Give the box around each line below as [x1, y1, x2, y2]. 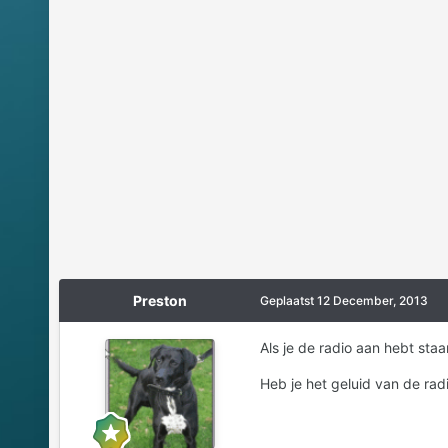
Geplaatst [259, 292, 317, 308]
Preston [132, 291, 187, 309]
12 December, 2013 [316, 292, 428, 308]
